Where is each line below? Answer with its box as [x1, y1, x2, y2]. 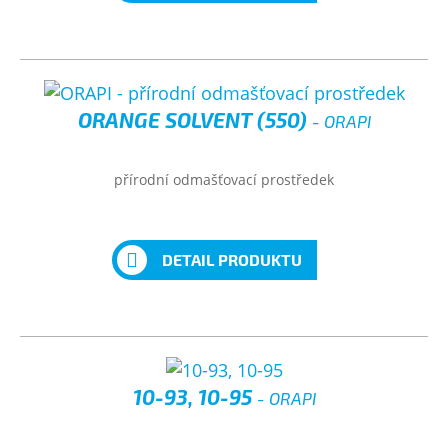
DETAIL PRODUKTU [161, 250, 302, 269]
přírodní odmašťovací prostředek [114, 170, 334, 189]
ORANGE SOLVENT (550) [77, 107, 312, 132]
